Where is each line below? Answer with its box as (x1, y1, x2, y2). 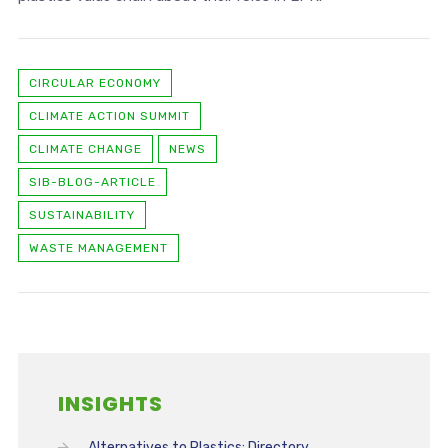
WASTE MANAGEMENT (28, 241, 168, 255)
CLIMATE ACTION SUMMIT (28, 109, 190, 123)
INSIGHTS (57, 390, 163, 418)
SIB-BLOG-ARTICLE (28, 175, 156, 189)
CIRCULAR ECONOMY (28, 76, 161, 90)
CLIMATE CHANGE (28, 142, 142, 156)
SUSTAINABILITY (28, 208, 135, 222)
